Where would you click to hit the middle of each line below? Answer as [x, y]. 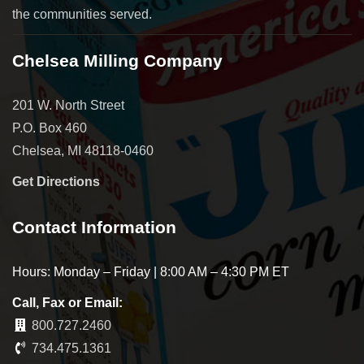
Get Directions [56, 182]
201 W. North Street [68, 106]
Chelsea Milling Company [117, 61]
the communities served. [82, 15]
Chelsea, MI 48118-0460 [83, 151]
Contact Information [94, 227]
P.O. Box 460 [50, 128]
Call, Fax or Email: [67, 303]
